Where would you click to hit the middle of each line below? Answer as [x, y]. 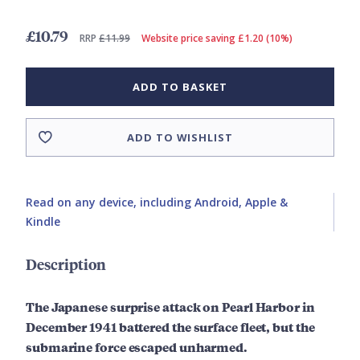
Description [66, 264]
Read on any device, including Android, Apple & [157, 202]
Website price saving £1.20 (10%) [217, 39]
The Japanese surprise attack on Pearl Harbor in [170, 307]
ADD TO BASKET [180, 87]
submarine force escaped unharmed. [137, 347]
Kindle [43, 222]
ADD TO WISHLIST [180, 138]
